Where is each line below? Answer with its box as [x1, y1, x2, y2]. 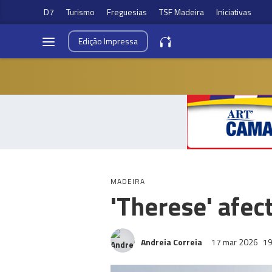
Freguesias [107, 5, 147, 18]
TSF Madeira [159, 5, 204, 18]
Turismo [66, 5, 95, 18]
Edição [78, 35, 104, 47]
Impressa [104, 35, 138, 47]
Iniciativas [216, 5, 251, 18]
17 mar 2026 [211, 236, 260, 248]
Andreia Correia [141, 236, 202, 248]
